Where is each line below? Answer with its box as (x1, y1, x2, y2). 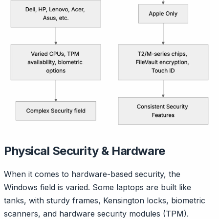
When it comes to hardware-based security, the (4, 169, 180, 179)
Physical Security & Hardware (4, 144, 165, 158)
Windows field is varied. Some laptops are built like (4, 182, 191, 193)
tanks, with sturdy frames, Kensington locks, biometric (4, 196, 205, 206)
